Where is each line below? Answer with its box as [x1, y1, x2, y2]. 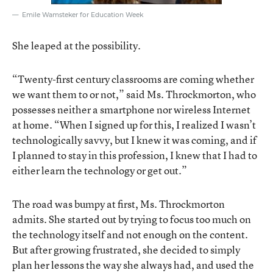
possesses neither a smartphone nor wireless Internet [12, 102, 250, 116]
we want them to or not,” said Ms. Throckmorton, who [12, 87, 256, 101]
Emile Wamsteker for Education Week [22, 10, 143, 19]
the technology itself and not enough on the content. [12, 227, 248, 241]
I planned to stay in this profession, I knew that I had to [12, 147, 257, 162]
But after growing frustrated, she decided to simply [12, 242, 240, 257]
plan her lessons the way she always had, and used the [12, 257, 254, 272]
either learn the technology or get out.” [12, 163, 187, 177]
